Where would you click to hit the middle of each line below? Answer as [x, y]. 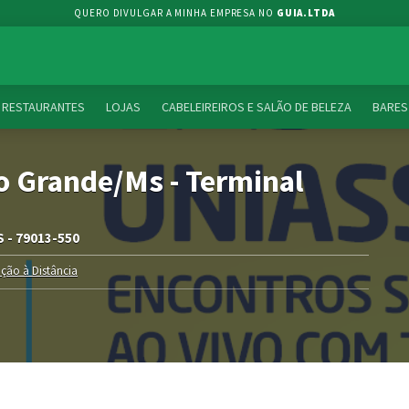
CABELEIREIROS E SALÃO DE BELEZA [257, 107]
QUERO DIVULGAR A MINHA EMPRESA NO [175, 13]
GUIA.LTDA [305, 13]
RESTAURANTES [43, 107]
